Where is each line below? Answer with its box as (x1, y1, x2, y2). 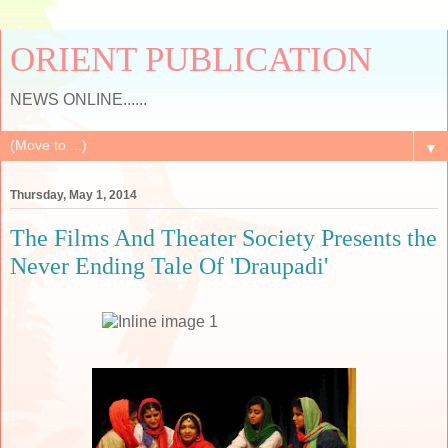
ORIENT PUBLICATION (10, 40, 372, 78)
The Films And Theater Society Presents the (10, 224, 437, 252)
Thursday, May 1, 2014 (10, 188, 137, 203)
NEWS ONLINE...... (10, 91, 147, 108)
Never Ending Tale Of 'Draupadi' (10, 252, 328, 280)
